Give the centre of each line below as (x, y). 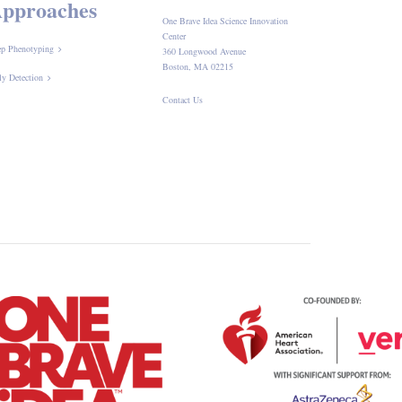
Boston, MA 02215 (198, 66)
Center (174, 36)
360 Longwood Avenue (204, 51)
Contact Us (183, 100)
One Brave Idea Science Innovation (225, 21)
